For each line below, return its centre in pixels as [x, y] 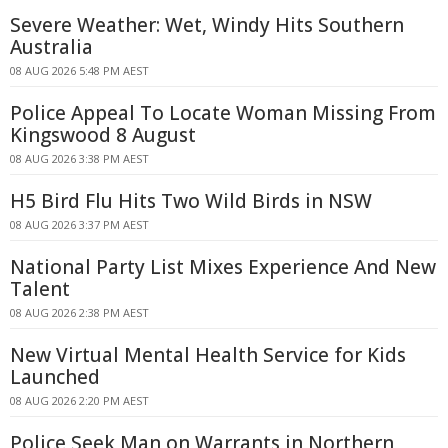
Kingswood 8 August [103, 135]
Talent [40, 289]
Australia [51, 47]
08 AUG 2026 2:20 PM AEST [79, 400]
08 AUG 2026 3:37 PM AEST [79, 224]
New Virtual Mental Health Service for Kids [208, 355]
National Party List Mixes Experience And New [223, 267]
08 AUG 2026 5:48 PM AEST [79, 70]
